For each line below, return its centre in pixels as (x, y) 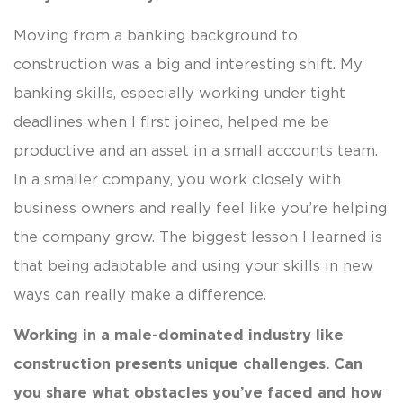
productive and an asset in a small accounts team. (196, 150)
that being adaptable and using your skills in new (193, 265)
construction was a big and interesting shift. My (188, 63)
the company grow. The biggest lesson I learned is (198, 236)
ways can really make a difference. (140, 294)
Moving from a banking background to (156, 35)
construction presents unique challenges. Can (188, 363)
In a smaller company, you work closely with (177, 179)
